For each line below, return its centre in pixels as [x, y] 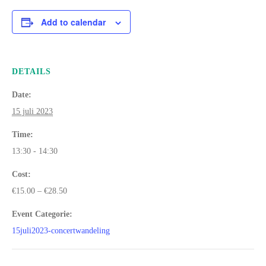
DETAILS [31, 72]
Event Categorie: [42, 214]
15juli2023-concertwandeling [61, 231]
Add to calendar [73, 22]
